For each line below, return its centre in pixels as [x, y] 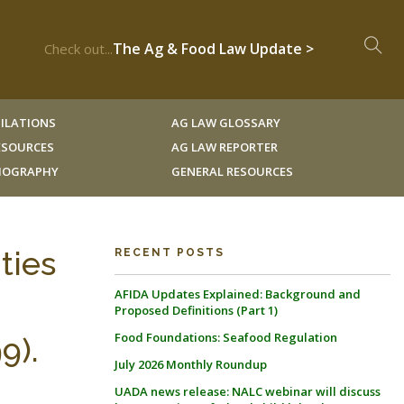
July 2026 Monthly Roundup [191, 364]
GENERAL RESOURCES [232, 171]
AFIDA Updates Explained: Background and [238, 294]
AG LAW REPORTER [224, 147]
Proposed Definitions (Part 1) [196, 310]
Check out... [78, 49]
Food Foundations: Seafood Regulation [226, 337]
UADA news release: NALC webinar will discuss [248, 391]
